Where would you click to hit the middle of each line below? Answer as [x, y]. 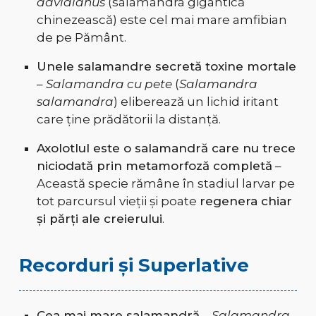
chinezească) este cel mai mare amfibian [162, 20]
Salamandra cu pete [109, 84]
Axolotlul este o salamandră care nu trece [166, 148]
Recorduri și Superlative [134, 266]
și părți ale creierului [99, 219]
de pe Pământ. [81, 38]
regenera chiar [245, 201]
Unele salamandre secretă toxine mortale [166, 67]
